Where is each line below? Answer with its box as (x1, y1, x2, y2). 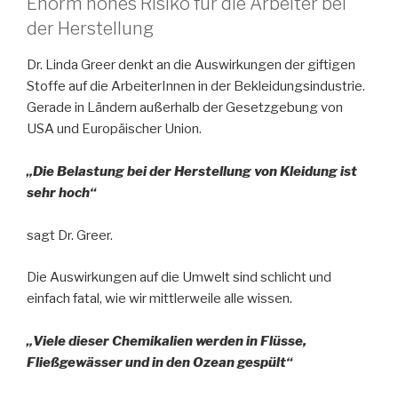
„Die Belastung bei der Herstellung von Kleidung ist (27, 163, 357, 180)
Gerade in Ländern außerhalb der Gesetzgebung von (27, 99, 343, 116)
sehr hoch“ (27, 185, 96, 202)
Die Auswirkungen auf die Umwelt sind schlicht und (27, 268, 331, 285)
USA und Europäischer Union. (27, 121, 202, 138)
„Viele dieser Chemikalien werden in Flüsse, (27, 332, 306, 349)
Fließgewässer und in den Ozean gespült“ (27, 354, 292, 370)
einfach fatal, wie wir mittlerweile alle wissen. (27, 290, 292, 306)
